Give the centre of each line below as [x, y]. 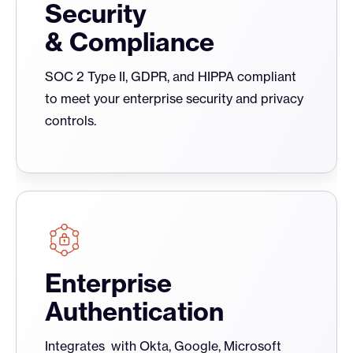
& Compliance [130, 42]
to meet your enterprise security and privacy [174, 99]
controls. [71, 121]
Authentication [134, 312]
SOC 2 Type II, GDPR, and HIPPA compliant [171, 77]
